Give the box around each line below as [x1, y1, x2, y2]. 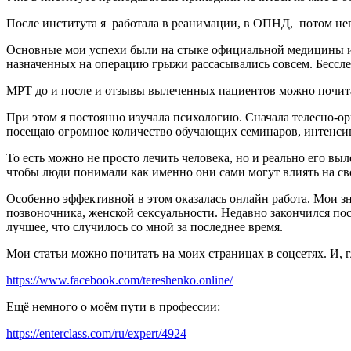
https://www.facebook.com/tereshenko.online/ [6, 273, 233, 287]
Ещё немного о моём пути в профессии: [6, 300, 220, 313]
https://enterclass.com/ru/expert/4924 [6, 327, 186, 340]
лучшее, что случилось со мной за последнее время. [6, 220, 283, 233]
